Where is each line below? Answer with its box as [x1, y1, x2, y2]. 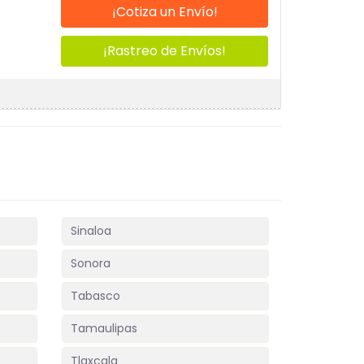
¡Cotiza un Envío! [111, 2, 218, 21]
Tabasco [71, 288, 120, 304]
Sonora [71, 255, 110, 271]
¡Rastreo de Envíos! [103, 41, 227, 60]
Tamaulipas [71, 320, 137, 336]
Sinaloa [71, 223, 111, 239]
